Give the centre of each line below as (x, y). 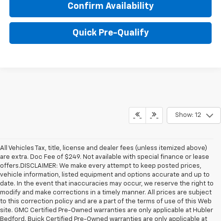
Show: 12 (188, 115)
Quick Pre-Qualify (110, 33)
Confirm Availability (110, 6)
